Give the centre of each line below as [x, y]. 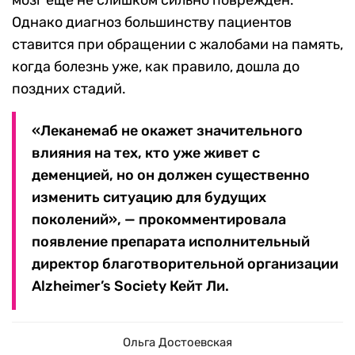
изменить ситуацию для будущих [149, 198]
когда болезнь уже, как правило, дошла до [156, 67]
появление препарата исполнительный [171, 242]
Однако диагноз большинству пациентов [152, 23]
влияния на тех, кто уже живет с [146, 153]
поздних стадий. [69, 89]
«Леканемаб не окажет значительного [167, 131]
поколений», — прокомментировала [159, 220]
